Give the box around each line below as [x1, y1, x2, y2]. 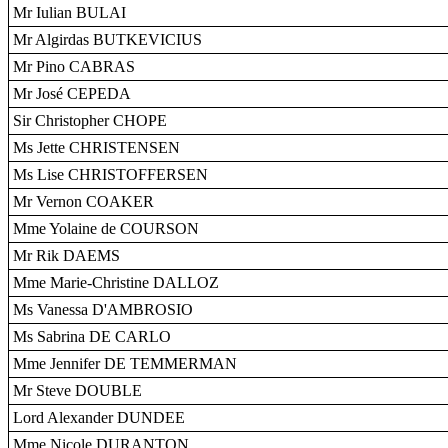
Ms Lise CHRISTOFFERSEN [13, 166, 208, 183]
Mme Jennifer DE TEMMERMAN [13, 355, 237, 372]
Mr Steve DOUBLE [13, 382, 142, 399]
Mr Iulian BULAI [13, 4, 126, 21]
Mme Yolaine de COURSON [13, 220, 199, 237]
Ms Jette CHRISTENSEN [13, 139, 180, 156]
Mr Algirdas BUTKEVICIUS [13, 31, 202, 48]
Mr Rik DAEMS [13, 247, 120, 264]
